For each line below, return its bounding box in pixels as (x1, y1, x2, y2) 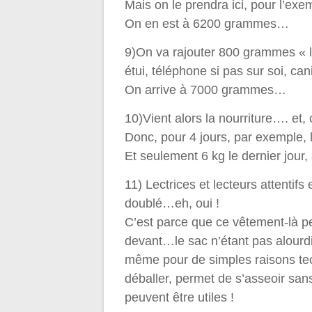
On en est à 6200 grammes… (125, 17, 290, 31)
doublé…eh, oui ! (125, 196, 220, 211)
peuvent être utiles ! (125, 290, 235, 305)
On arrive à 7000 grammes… (125, 83, 287, 97)
